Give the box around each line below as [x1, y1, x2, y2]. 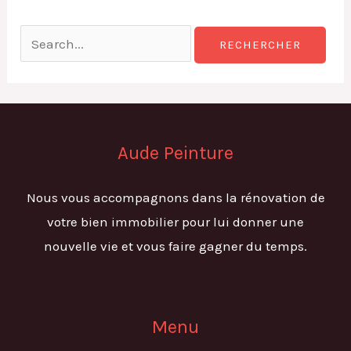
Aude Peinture [118, 141, 233, 164]
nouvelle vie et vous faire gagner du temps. [44, 237, 307, 254]
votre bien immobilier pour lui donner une [47, 213, 304, 230]
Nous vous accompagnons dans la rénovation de [26, 189, 325, 205]
